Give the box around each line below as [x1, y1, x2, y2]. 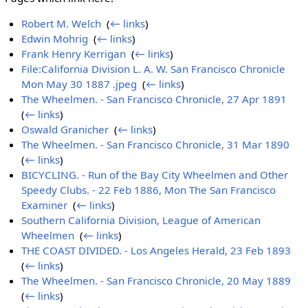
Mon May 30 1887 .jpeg [21, 77, 137, 91]
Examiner [21, 198, 68, 212]
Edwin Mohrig [21, 32, 89, 46]
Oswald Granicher [21, 122, 109, 137]
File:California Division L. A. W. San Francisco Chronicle [21, 62, 286, 76]
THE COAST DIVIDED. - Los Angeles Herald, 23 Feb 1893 [21, 243, 291, 258]
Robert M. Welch [21, 16, 102, 31]
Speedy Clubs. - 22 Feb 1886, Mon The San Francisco [21, 183, 276, 197]
